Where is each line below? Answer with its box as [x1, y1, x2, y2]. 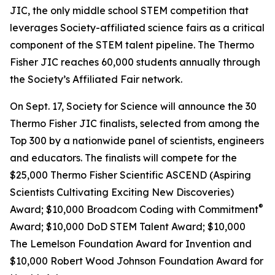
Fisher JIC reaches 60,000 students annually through [10, 56, 260, 68]
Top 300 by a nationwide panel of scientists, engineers [10, 134, 264, 147]
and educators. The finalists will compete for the [10, 152, 237, 164]
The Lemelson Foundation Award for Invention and [10, 238, 252, 250]
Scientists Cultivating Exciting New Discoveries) [10, 186, 234, 198]
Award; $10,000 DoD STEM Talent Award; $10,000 [10, 220, 246, 233]
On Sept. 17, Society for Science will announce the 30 [10, 100, 257, 112]
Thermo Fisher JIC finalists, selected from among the [10, 117, 260, 130]
